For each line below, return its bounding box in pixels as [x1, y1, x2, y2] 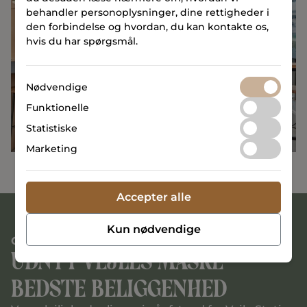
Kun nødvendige [106, 223, 201, 236]
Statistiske [26, 121, 78, 134]
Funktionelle [26, 101, 90, 114]
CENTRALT [11, 234, 72, 247]
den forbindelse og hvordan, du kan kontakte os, [26, 21, 269, 33]
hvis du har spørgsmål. [26, 35, 138, 47]
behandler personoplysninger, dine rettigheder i [26, 6, 270, 19]
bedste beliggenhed [11, 272, 227, 305]
